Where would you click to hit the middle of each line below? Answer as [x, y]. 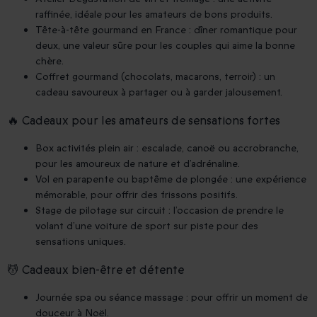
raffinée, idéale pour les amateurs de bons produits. [154, 15]
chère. [50, 62]
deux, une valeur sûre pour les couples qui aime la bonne [165, 46]
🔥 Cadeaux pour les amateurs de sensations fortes [144, 121]
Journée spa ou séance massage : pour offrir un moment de [172, 298]
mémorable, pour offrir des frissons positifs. [137, 195]
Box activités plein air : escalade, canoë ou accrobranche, [167, 149]
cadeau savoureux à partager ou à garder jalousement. [159, 93]
